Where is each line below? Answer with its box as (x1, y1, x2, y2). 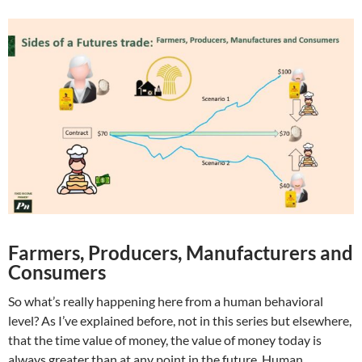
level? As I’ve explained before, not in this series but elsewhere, (8, 313, 351, 329)
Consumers (8, 260, 106, 284)
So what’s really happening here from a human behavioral (8, 293, 323, 309)
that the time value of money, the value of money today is (8, 332, 322, 348)
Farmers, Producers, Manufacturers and (8, 241, 353, 265)
